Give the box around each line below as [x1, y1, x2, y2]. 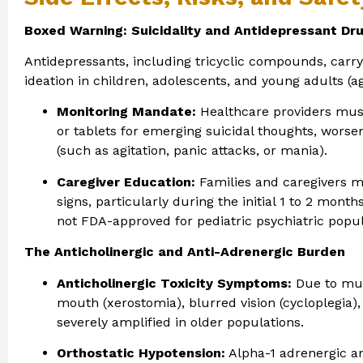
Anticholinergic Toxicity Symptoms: [57, 275, 292, 291]
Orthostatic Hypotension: [57, 344, 225, 361]
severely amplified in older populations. [57, 314, 304, 330]
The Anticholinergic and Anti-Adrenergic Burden [24, 244, 345, 260]
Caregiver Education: [57, 173, 195, 190]
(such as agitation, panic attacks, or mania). [57, 143, 327, 159]
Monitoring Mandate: [57, 104, 196, 120]
